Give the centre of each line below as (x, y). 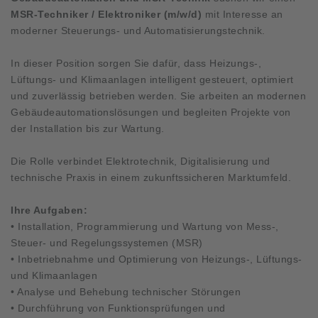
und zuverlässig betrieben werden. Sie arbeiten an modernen (158, 95)
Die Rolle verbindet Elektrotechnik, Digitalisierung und (141, 161)
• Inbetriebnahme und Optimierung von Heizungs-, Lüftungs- (157, 259)
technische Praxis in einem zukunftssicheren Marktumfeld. (151, 177)
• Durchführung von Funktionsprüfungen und (118, 308)
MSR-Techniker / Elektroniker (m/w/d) (106, 14)
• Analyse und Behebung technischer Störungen (126, 291)
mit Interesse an (242, 14)
